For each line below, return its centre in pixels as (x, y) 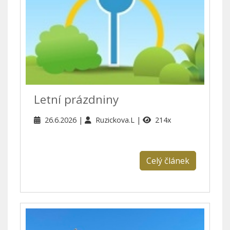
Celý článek (168, 160)
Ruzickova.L (116, 120)
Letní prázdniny (76, 99)
